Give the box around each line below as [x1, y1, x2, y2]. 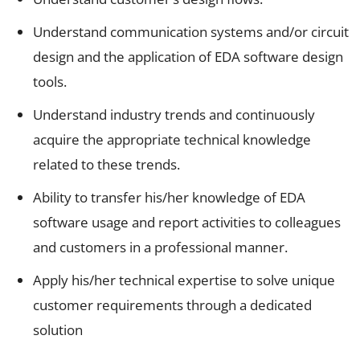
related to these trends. [33, 154, 180, 174]
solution [33, 320, 83, 339]
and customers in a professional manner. [33, 237, 288, 256]
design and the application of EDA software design [33, 47, 343, 66]
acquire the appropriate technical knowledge [33, 129, 311, 149]
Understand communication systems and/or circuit [33, 22, 349, 41]
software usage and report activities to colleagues [33, 212, 341, 231]
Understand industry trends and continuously [33, 104, 315, 124]
